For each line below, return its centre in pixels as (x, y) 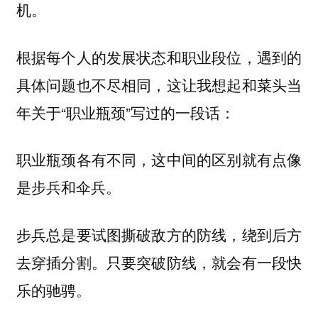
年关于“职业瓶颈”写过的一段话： (125, 112)
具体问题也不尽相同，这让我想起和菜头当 (159, 84)
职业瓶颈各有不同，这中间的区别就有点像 (159, 160)
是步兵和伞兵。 (68, 187)
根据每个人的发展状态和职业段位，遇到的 (159, 56)
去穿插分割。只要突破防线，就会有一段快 (159, 262)
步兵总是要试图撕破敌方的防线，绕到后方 (159, 234)
